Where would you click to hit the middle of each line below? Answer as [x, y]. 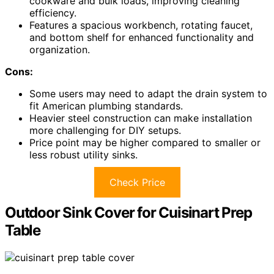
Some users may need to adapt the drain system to [148, 93]
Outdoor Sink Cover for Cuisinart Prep [128, 212]
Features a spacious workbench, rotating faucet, [141, 25]
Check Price [137, 182]
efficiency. [53, 13]
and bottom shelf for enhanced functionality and [142, 37]
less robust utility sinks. [83, 154]
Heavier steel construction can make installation [141, 118]
